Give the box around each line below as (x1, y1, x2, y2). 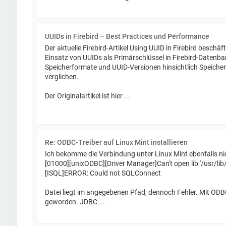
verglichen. (44, 72, 79, 81)
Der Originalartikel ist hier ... (44, 91, 130, 100)
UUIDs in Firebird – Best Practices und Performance (44, 32, 209, 41)
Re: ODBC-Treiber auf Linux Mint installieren (44, 138, 188, 147)
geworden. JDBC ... (44, 197, 105, 206)
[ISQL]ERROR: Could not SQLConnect (44, 168, 161, 177)
